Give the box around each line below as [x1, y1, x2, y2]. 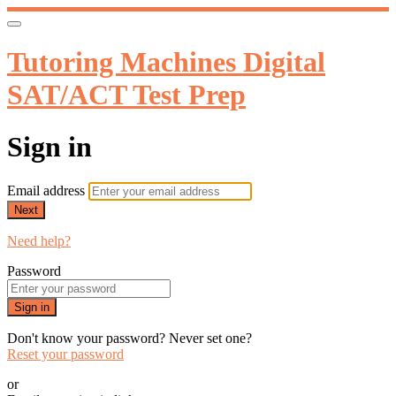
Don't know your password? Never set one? [7, 331, 252, 346]
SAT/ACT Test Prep [7, 79, 246, 111]
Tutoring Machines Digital [7, 46, 325, 79]
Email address [7, 183, 88, 199]
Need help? [7, 233, 71, 249]
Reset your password [7, 346, 124, 362]
